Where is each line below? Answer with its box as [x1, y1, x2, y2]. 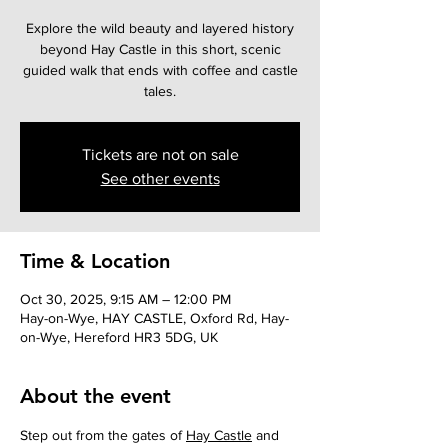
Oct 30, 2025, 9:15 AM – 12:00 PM [20, 291, 231, 308]
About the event [20, 384, 171, 409]
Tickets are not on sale [81, 146, 239, 164]
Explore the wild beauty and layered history [26, 20, 294, 37]
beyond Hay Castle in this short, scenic [39, 41, 281, 58]
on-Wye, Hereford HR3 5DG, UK [20, 329, 218, 346]
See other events [100, 170, 220, 188]
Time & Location [20, 249, 170, 274]
